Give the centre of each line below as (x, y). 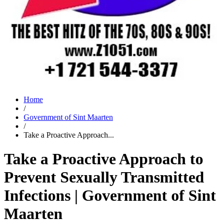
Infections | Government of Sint (110, 196)
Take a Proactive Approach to (104, 159)
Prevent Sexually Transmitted (104, 177)
